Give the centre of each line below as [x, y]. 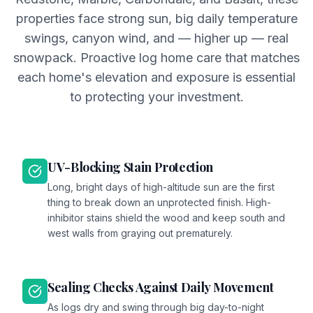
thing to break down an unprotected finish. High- [159, 202]
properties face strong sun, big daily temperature [156, 19]
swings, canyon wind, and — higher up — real [156, 38]
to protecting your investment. [156, 97]
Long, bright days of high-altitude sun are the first [161, 187]
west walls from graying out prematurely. [140, 233]
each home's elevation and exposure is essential [156, 77]
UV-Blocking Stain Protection [130, 167]
